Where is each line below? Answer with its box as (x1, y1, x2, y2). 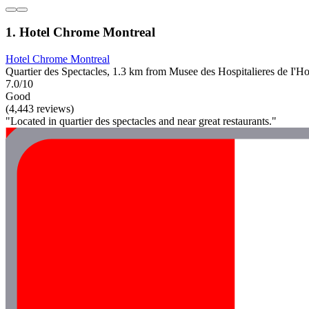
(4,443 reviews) (6, 103, 74, 115)
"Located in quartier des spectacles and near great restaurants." (6, 115, 277, 128)
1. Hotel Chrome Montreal (6, 25, 155, 40)
